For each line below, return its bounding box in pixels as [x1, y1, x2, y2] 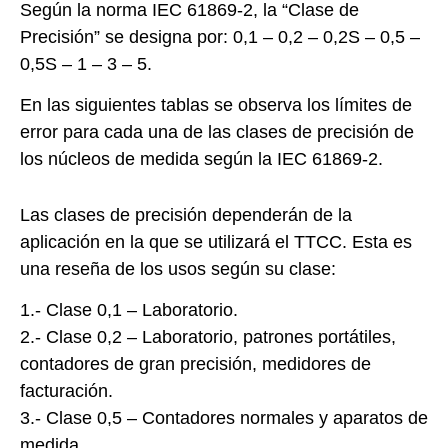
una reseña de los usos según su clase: [20, 258, 336, 279]
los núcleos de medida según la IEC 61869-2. [20, 149, 383, 170]
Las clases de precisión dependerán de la [20, 204, 352, 225]
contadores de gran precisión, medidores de [20, 354, 371, 375]
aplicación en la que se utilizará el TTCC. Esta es [20, 231, 412, 252]
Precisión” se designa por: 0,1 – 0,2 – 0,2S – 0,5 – [20, 26, 420, 47]
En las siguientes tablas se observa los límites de [20, 95, 412, 116]
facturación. [20, 381, 113, 402]
